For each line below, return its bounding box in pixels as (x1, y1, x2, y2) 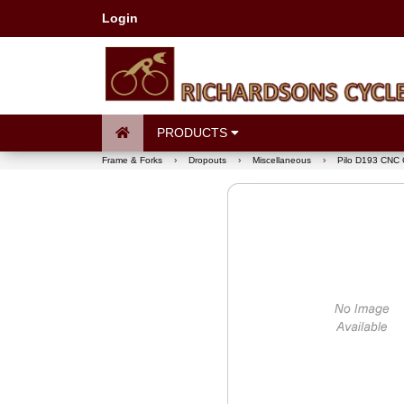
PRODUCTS (156, 125, 231, 140)
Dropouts (188, 155, 226, 165)
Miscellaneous (252, 155, 311, 165)
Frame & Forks (101, 155, 162, 165)
